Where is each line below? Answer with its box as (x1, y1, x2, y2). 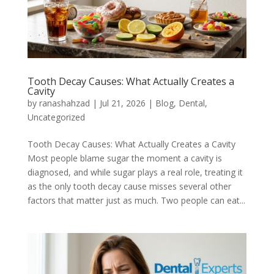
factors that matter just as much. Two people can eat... (27, 194, 245, 207)
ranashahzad (39, 97, 90, 109)
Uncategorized (27, 111, 85, 124)
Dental (178, 97, 205, 109)
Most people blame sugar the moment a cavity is (27, 152, 222, 165)
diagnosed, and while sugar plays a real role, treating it (27, 166, 243, 179)
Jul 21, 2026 (99, 97, 146, 109)
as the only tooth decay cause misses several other (27, 180, 231, 193)
